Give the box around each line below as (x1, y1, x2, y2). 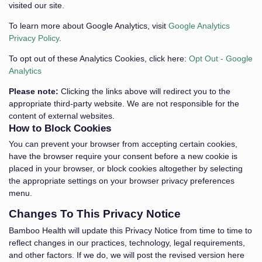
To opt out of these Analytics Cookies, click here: (9, 54, 189, 63)
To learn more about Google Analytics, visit (9, 21, 168, 30)
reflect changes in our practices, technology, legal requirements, (9, 238, 245, 247)
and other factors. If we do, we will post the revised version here (9, 250, 244, 260)
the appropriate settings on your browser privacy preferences (9, 176, 235, 185)
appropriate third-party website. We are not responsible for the (9, 99, 239, 108)
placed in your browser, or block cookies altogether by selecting (9, 164, 243, 173)
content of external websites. (9, 111, 115, 120)
